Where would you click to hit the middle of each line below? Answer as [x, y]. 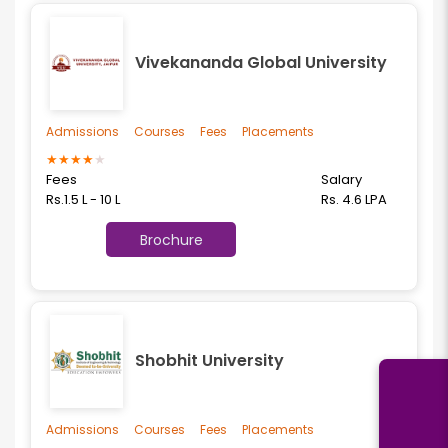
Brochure [171, 239]
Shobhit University [209, 360]
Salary [341, 179]
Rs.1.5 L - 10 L [83, 199]
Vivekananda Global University [261, 62]
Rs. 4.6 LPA [354, 199]
